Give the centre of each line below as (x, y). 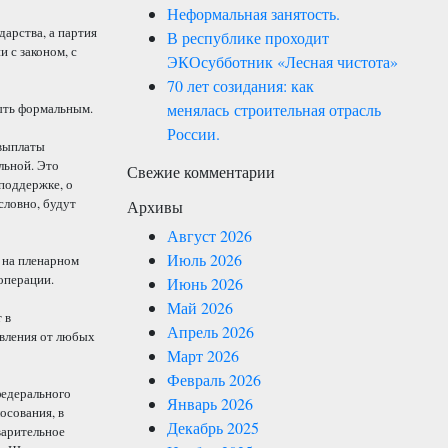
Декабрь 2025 (213, 427)
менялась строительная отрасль (274, 109)
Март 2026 (203, 355)
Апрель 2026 (210, 331)
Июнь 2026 (205, 283)
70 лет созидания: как (240, 85)
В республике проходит (248, 37)
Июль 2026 (204, 259)
